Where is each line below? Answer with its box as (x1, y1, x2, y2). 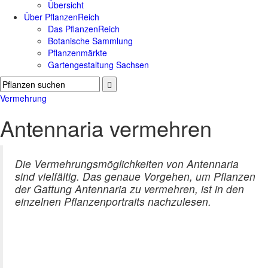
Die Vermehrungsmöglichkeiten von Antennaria (15, 156, 239, 172)
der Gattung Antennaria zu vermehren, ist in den (15, 181, 244, 197)
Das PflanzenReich (48, 23, 120, 35)
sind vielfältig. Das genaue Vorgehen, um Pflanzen (15, 169, 255, 184)
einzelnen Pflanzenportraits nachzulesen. (15, 194, 211, 209)
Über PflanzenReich (24, 11, 99, 23)
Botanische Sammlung (48, 35, 133, 47)
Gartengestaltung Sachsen (48, 59, 149, 71)
